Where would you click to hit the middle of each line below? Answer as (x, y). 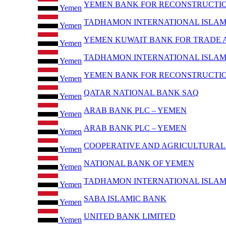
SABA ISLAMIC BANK (125, 198)
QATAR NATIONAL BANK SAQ (141, 92)
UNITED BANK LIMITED (130, 216)
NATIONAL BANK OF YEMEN (139, 163)
